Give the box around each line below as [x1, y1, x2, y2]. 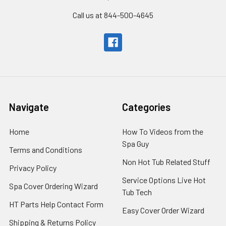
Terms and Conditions [9, 145, 82, 154]
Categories [122, 101, 171, 113]
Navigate [9, 101, 49, 113]
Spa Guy [122, 139, 149, 148]
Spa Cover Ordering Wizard [9, 181, 98, 191]
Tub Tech [122, 187, 152, 197]
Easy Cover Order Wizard [122, 205, 204, 215]
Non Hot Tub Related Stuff [122, 157, 210, 166]
